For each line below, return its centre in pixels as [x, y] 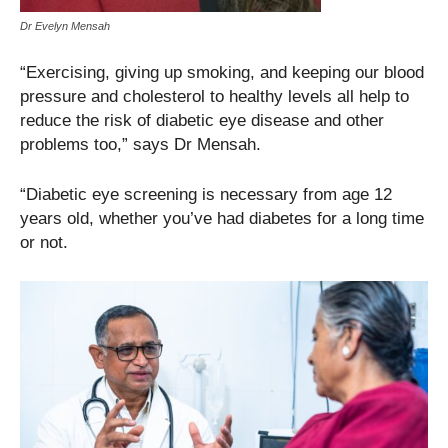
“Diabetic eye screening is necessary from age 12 [206, 195]
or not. [44, 243]
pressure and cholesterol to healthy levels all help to [214, 97]
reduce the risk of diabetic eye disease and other [202, 121]
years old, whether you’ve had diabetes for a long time [222, 219]
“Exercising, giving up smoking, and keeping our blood [222, 73]
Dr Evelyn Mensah [65, 26]
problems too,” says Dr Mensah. [140, 145]
